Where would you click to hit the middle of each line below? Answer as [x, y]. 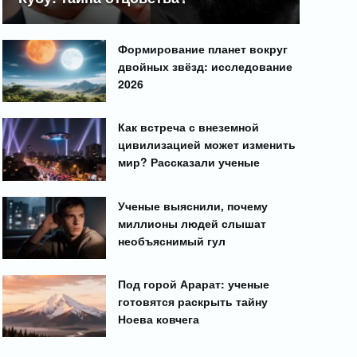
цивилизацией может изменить [207, 145]
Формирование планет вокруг [203, 48]
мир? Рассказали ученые [189, 162]
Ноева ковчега [159, 319]
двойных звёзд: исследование [206, 66]
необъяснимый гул [172, 240]
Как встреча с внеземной [189, 127]
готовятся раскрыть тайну [193, 302]
